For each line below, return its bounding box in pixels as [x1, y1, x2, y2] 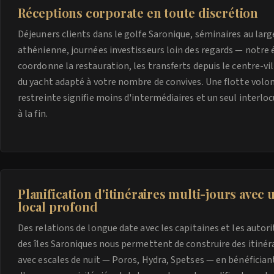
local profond [18, 198, 98, 215]
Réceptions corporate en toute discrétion [18, 4, 258, 21]
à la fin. [18, 107, 48, 120]
